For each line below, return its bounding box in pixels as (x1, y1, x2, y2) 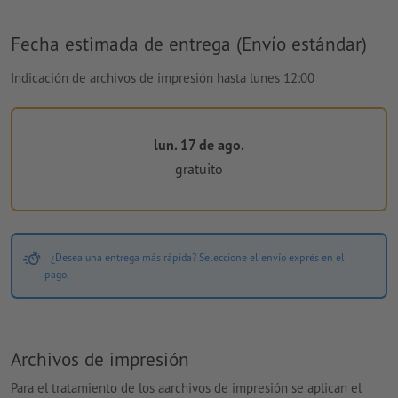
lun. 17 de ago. (154, 136, 244, 155)
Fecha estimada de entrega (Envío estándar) (11, 31, 367, 57)
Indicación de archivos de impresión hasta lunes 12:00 (11, 69, 314, 87)
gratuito (175, 159, 223, 178)
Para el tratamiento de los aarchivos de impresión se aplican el (11, 378, 362, 396)
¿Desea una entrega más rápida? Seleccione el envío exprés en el (50, 251, 345, 265)
